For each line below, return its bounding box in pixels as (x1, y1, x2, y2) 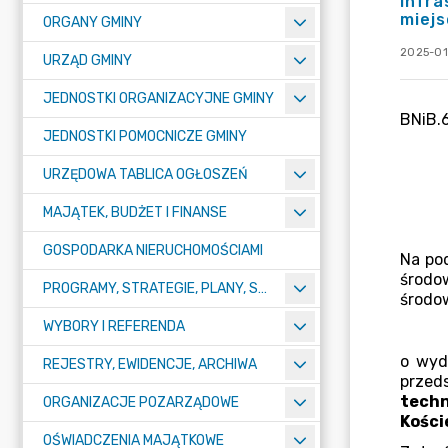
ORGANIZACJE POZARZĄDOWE (43, 394, 239, 411)
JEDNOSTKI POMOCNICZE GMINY (43, 128, 247, 145)
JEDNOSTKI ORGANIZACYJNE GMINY (43, 90, 274, 107)
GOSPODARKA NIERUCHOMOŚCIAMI (43, 242, 263, 259)
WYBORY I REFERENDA (43, 318, 185, 335)
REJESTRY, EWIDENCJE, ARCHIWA (43, 356, 257, 373)
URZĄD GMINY (43, 52, 132, 69)
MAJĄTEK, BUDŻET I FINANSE (43, 204, 227, 221)
